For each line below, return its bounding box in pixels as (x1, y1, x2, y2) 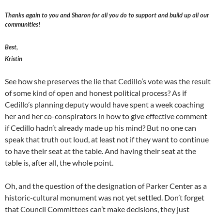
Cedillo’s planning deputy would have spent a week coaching (5, 100, 204, 109)
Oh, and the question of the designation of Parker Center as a (5, 181, 207, 191)
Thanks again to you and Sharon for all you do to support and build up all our (5, 11, 209, 19)
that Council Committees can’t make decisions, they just (5, 204, 189, 214)
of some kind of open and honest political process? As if (5, 88, 186, 98)
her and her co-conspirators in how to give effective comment (5, 111, 207, 121)
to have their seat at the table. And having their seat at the (5, 146, 196, 156)
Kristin (5, 55, 22, 63)
